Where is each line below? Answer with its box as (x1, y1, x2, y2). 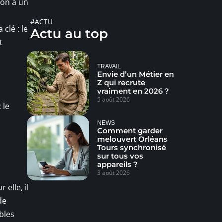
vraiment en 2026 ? (97, 86, 169, 96)
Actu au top (30, 25, 108, 42)
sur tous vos (97, 151, 143, 161)
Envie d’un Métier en (97, 69, 174, 79)
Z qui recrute (97, 78, 145, 88)
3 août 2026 (97, 168, 130, 177)
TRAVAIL (97, 63, 121, 70)
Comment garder (97, 125, 163, 135)
